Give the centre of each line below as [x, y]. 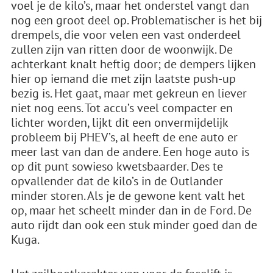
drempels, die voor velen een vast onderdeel [126, 35]
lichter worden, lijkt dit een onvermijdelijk [119, 122]
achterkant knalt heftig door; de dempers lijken [133, 64]
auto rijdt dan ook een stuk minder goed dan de [134, 225]
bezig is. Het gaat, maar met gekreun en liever [129, 93]
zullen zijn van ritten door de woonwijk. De [122, 49]
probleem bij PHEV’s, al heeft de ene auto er [124, 137]
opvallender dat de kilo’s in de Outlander [117, 181]
